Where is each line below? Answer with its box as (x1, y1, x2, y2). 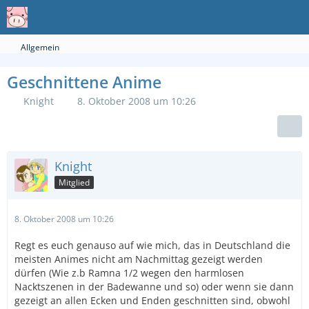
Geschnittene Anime (7, 71, 161, 93)
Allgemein (21, 41, 59, 53)
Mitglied (59, 176, 90, 188)
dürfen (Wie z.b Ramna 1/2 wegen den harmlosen (14, 266, 244, 279)
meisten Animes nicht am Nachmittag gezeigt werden (14, 252, 263, 266)
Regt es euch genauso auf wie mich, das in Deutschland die (14, 239, 290, 252)
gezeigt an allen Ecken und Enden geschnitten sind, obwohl (14, 294, 290, 307)
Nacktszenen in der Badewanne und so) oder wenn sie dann (14, 280, 294, 293)
